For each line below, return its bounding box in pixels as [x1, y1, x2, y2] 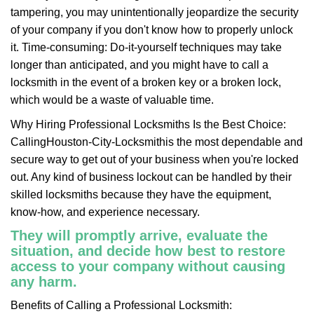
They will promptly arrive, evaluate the [11, 228, 268, 243]
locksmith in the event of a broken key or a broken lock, [11, 76, 281, 88]
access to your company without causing [11, 259, 285, 274]
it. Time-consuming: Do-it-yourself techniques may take [11, 41, 282, 53]
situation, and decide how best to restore [11, 243, 285, 259]
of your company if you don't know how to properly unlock [11, 24, 293, 36]
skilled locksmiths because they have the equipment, [11, 189, 271, 200]
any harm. [11, 274, 77, 289]
